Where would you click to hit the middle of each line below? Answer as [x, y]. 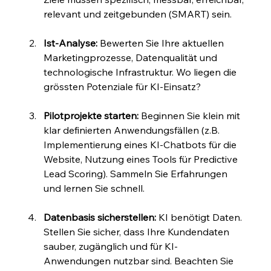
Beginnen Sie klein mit [191, 116]
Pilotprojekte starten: [91, 116]
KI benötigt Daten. [201, 217]
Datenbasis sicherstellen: [100, 217]
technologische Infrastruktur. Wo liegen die [142, 72]
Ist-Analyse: [71, 43]
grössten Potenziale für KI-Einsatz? [122, 87]
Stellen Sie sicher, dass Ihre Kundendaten [138, 232]
